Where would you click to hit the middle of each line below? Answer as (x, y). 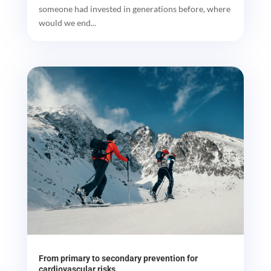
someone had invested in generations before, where (134, 9)
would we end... (67, 23)
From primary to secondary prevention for (118, 258)
